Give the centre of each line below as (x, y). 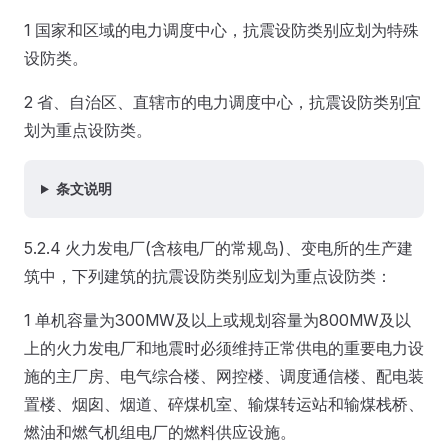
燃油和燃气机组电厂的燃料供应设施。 (160, 432)
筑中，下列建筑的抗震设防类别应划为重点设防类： (208, 276)
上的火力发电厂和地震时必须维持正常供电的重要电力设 (224, 348)
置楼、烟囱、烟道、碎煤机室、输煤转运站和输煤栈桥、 (224, 404)
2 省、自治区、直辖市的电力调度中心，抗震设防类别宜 (222, 102)
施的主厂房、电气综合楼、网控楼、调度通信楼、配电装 (224, 376)
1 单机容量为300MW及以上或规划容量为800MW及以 (217, 320)
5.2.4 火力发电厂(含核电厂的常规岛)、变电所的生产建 (218, 248)
